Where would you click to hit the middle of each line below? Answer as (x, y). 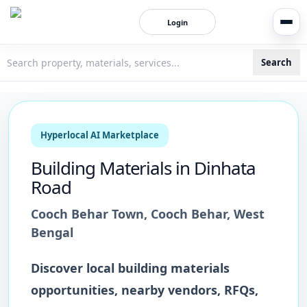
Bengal (52, 232)
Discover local (74, 268)
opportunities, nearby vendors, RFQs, (145, 290)
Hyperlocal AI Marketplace (100, 135)
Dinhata (225, 168)
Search (277, 62)
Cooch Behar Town (87, 214)
